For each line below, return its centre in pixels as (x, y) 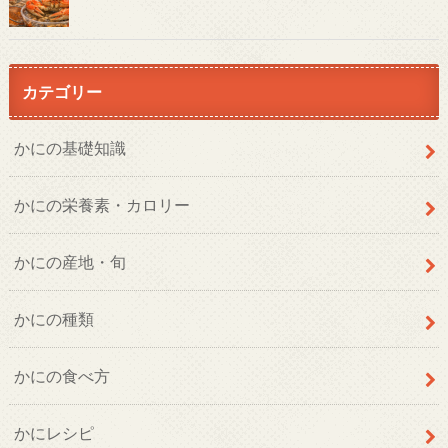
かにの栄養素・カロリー (101, 204)
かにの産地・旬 (69, 261)
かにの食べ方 (61, 375)
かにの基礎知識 (69, 147)
